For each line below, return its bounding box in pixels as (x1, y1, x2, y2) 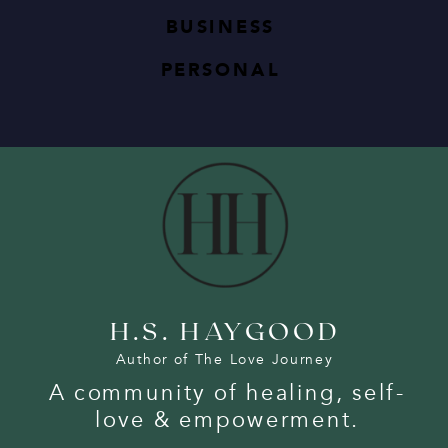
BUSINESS (166, 15, 275, 38)
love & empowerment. (94, 405, 359, 434)
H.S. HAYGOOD (109, 314, 340, 346)
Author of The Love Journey (116, 351, 334, 369)
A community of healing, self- (48, 379, 405, 408)
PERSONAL (160, 58, 281, 82)
